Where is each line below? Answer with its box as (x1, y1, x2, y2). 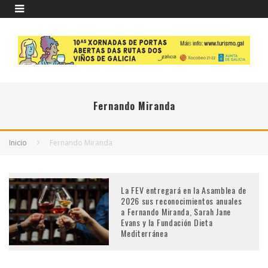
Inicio (9, 137, 27, 148)
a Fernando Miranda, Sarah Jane (121, 205, 232, 218)
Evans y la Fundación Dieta (121, 215, 213, 229)
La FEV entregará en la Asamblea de (121, 183, 246, 196)
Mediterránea (121, 226, 168, 239)
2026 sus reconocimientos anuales (121, 194, 242, 207)
